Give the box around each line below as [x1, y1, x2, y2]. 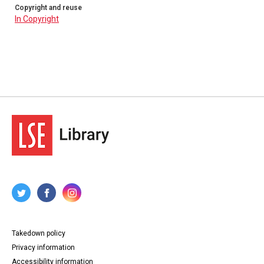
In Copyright [15, 14, 59, 24]
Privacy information [12, 243, 75, 252]
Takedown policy [12, 229, 65, 237]
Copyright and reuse [15, 4, 82, 12]
